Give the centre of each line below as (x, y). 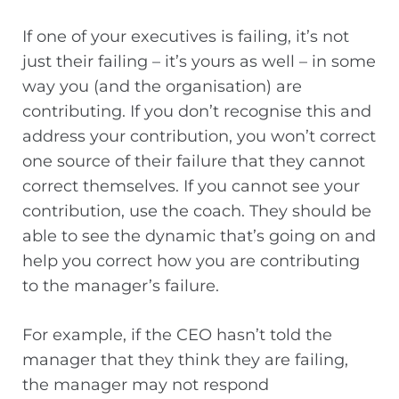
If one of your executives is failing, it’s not (186, 37)
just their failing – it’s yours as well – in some (199, 62)
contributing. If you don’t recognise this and (197, 112)
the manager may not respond (146, 385)
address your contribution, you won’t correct (199, 137)
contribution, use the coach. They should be (197, 212)
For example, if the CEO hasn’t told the (177, 335)
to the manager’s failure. (121, 286)
